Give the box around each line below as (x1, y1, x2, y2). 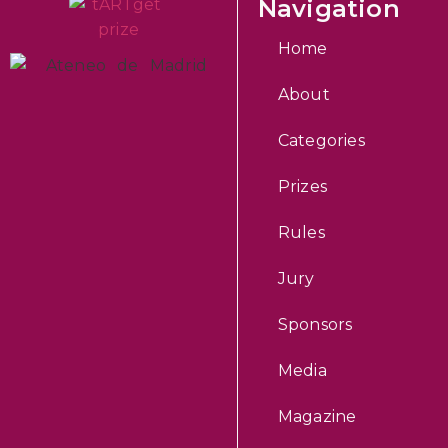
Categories (277, 131, 365, 151)
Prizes (277, 177, 328, 197)
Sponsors (277, 315, 353, 335)
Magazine (277, 407, 357, 427)
